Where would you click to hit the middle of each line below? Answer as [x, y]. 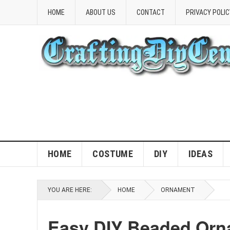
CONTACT [151, 12]
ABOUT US [101, 12]
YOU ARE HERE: [70, 190]
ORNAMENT [178, 190]
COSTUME [113, 154]
